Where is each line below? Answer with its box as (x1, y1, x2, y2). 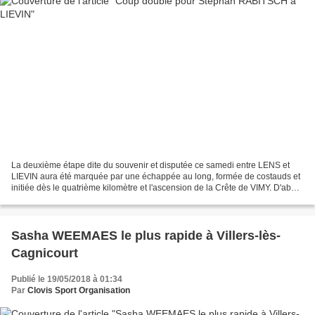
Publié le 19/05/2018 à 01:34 (11, 274, 122, 285)
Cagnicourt (11, 246, 78, 261)
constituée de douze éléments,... (11, 194, 134, 205)
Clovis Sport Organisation (27, 285, 130, 296)
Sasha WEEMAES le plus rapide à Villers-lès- (11, 229, 281, 243)
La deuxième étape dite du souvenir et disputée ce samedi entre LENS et (11, 160, 290, 171)
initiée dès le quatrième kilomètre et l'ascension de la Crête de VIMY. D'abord (11, 183, 304, 193)
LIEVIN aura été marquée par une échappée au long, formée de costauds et (11, 172, 300, 182)
